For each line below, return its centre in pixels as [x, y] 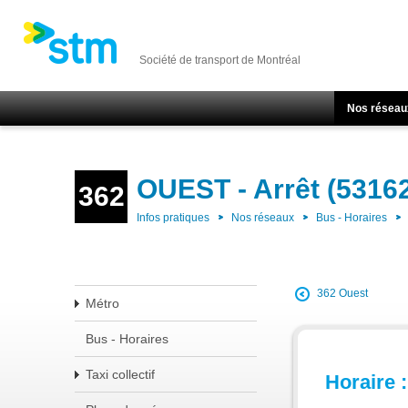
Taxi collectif [120, 374]
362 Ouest [342, 294]
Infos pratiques [173, 218]
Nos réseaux [263, 218]
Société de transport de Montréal [220, 60]
